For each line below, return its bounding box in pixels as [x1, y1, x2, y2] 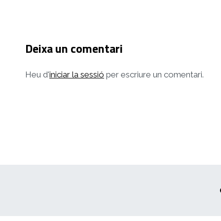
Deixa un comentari [25, 39, 123, 57]
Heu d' [25, 69, 49, 79]
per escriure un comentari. [104, 69, 204, 79]
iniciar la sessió [49, 69, 104, 79]
